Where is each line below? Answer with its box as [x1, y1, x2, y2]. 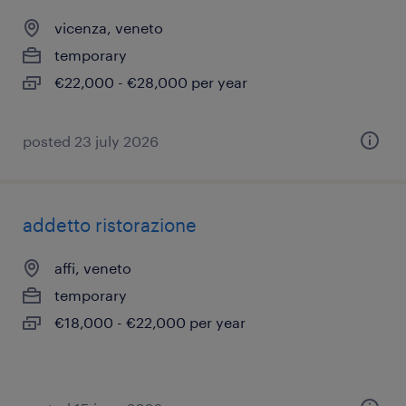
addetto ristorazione [23, 214, 197, 236]
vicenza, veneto [54, 19, 163, 36]
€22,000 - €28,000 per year [54, 73, 247, 91]
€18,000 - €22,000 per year [54, 314, 246, 331]
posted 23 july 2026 [23, 132, 159, 150]
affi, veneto [54, 259, 131, 276]
